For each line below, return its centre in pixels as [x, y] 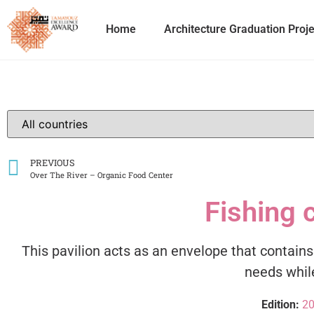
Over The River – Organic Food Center [102, 175]
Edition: [282, 304]
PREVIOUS [53, 162]
